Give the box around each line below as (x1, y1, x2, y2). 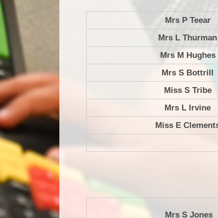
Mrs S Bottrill (162, 68, 214, 78)
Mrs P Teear (164, 16, 211, 25)
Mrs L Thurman (158, 33, 217, 43)
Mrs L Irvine (164, 103, 211, 113)
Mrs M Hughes (160, 51, 216, 60)
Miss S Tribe (163, 86, 212, 95)
